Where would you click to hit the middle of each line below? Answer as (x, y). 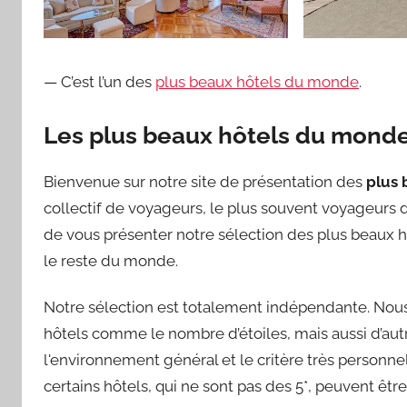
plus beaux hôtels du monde (257, 81)
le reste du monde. (111, 261)
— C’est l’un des (99, 81)
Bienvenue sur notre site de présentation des (205, 182)
